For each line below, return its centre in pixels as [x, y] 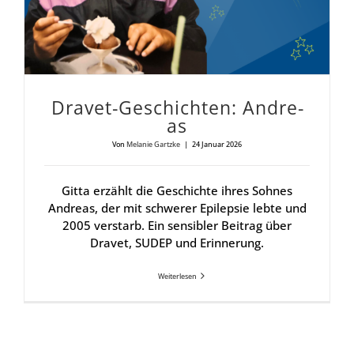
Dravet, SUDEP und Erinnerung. [177, 242]
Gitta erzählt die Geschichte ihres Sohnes [177, 190]
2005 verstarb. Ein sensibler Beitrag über [177, 225]
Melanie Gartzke [153, 144]
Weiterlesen [177, 276]
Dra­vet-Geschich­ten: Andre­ [177, 107]
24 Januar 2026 [217, 144]
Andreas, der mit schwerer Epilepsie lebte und [177, 207]
